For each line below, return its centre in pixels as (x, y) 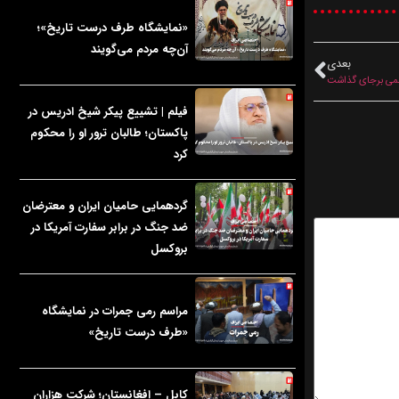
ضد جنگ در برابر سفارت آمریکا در (110, 227)
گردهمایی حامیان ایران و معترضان (105, 206)
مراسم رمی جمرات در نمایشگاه (115, 311)
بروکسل (169, 248)
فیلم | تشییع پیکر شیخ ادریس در (108, 111)
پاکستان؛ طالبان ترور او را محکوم (109, 133)
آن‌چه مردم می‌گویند (139, 49)
